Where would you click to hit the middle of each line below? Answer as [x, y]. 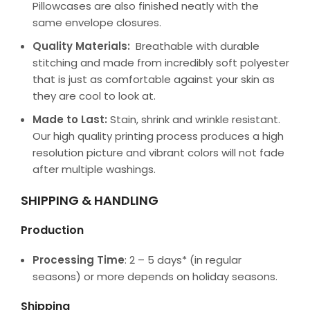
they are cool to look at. [94, 95]
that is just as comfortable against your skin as [154, 79]
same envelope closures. [97, 22]
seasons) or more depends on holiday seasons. [155, 276]
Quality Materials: [81, 46]
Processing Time [79, 259]
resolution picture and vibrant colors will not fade [158, 152]
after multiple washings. [94, 169]
